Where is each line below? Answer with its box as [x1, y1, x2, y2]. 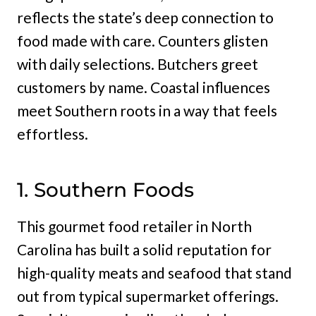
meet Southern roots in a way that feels [17, 102, 277, 119]
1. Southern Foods [17, 178, 194, 202]
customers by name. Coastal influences [17, 78, 270, 96]
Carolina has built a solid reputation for [17, 241, 272, 258]
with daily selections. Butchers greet [17, 55, 258, 73]
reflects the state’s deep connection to [17, 8, 274, 26]
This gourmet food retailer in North [17, 217, 252, 235]
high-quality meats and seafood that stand [17, 264, 292, 281]
